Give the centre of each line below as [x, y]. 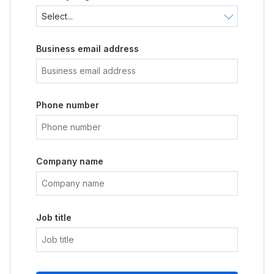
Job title [54, 217]
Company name [70, 161]
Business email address [87, 49]
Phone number [68, 105]
